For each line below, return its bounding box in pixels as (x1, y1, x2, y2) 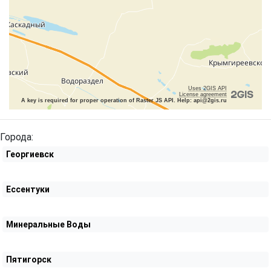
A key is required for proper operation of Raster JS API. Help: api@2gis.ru (21, 97, 227, 103)
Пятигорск (6, 254, 51, 265)
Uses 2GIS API (188, 85, 227, 91)
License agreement (179, 91, 227, 97)
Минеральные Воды (6, 219, 91, 230)
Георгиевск (6, 149, 54, 160)
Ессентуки (6, 184, 50, 195)
